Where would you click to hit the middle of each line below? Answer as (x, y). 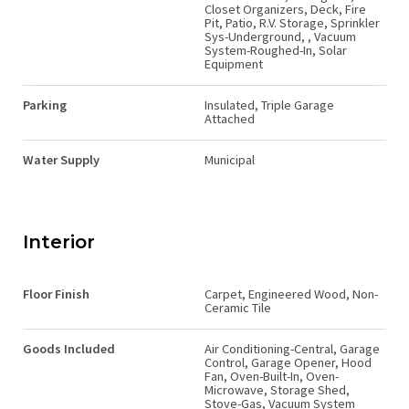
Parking (45, 105)
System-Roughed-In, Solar (276, 50)
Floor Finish (56, 294)
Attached (230, 118)
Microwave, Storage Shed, (277, 389)
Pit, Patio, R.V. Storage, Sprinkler (292, 22)
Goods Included (69, 348)
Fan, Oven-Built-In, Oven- (272, 376)
